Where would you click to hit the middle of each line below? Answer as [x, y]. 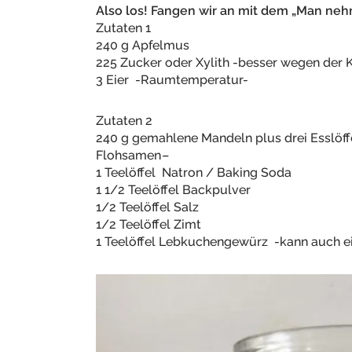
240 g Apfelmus [143, 45]
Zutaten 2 [124, 121]
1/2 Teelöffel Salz [147, 207]
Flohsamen [128, 155]
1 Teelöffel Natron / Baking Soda [194, 172]
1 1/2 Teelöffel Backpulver [173, 190]
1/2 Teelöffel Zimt [148, 224]
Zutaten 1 [123, 28]
